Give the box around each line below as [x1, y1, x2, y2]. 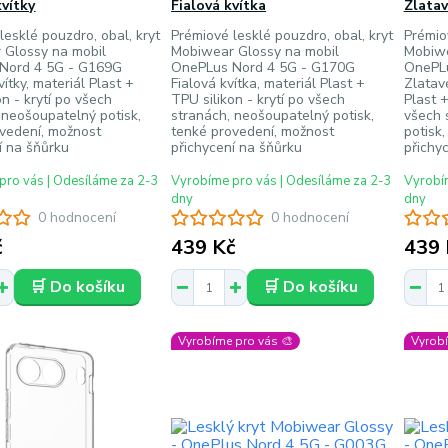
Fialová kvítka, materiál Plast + [171, 74, 366, 93]
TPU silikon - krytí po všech [171, 90, 346, 109]
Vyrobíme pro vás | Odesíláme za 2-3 [171, 172, 393, 190]
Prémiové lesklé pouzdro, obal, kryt [171, 26, 394, 45]
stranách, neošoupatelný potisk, [171, 106, 375, 125]
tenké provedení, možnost [171, 122, 335, 141]
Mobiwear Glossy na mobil [171, 42, 340, 61]
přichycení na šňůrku [171, 138, 303, 157]
